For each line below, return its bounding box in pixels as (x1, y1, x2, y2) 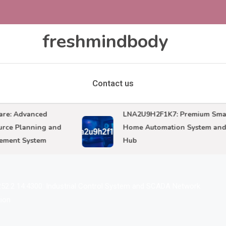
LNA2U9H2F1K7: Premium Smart (108, 109, 218, 119)
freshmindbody (42, 29, 168, 54)
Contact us (92, 78, 134, 88)
